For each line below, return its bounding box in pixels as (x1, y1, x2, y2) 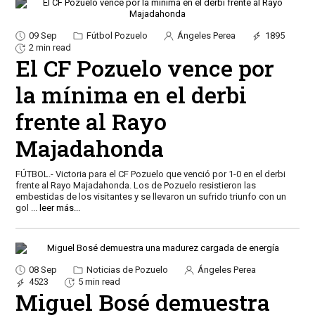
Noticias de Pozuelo (84, 264, 168, 275)
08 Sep (28, 264, 57, 275)
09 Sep (28, 30, 57, 41)
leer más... (39, 202, 80, 213)
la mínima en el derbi (15, 79, 247, 110)
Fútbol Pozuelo (84, 30, 148, 41)
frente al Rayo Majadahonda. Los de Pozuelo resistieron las (15, 179, 256, 191)
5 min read (77, 276, 120, 288)
